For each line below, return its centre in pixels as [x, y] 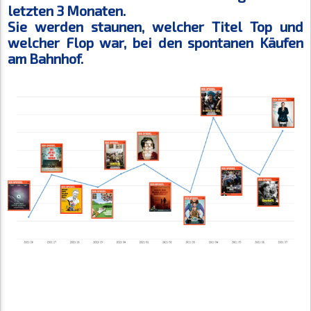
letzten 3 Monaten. [67, 10]
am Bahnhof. [45, 58]
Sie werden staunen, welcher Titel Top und [155, 26]
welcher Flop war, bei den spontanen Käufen [155, 42]
